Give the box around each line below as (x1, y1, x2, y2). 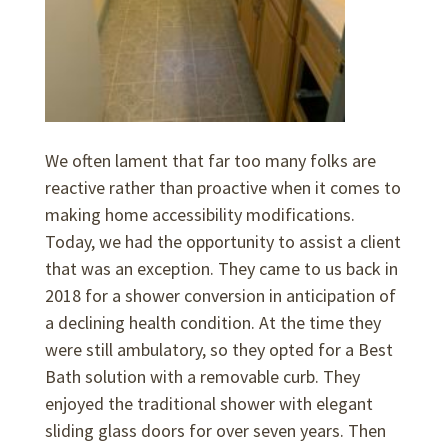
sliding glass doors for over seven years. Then (44, 419, 386, 443)
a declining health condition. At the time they (44, 311, 381, 335)
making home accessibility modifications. (44, 203, 355, 227)
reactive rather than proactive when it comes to (44, 176, 401, 200)
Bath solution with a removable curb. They (44, 365, 360, 389)
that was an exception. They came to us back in (44, 257, 398, 281)
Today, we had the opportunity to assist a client (44, 230, 401, 254)
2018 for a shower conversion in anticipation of (44, 284, 396, 308)
